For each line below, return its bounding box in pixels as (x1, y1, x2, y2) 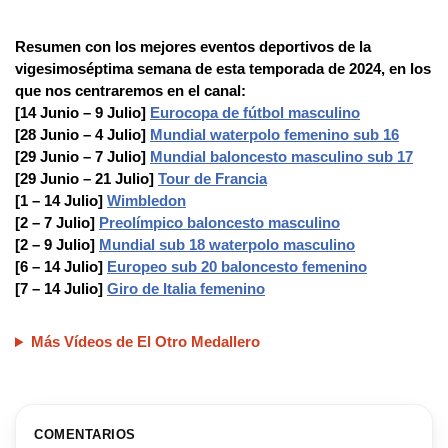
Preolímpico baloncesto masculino (99, 214, 340, 232)
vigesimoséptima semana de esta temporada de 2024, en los (15, 60, 431, 78)
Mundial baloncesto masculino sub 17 (150, 148, 413, 166)
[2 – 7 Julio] (15, 214, 99, 232)
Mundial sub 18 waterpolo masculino (99, 236, 355, 254)
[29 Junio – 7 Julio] (15, 148, 150, 166)
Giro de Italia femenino (107, 280, 265, 298)
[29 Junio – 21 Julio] (15, 170, 158, 188)
